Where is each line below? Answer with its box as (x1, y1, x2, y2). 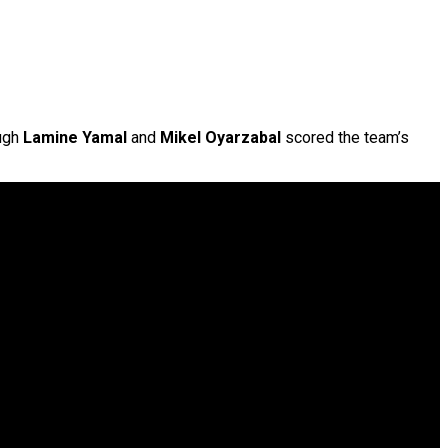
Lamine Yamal (23, 128, 127, 148)
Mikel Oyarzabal (160, 128, 281, 148)
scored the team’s (281, 128, 409, 148)
